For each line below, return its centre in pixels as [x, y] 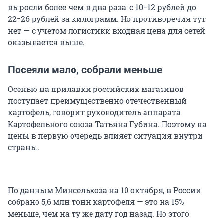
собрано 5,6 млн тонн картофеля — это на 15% [96, 202]
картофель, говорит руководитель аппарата [94, 112]
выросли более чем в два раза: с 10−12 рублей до [102, 7]
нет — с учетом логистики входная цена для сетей [107, 31]
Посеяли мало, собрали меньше [85, 70]
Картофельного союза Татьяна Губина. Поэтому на [107, 124]
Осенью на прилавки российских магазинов [96, 89]
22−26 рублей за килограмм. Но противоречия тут [107, 19]
